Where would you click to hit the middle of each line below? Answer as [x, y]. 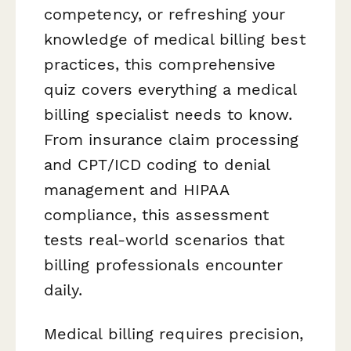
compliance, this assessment [157, 215]
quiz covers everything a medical [170, 90]
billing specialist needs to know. [168, 115]
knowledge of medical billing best [175, 40]
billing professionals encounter [164, 265]
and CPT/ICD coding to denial [157, 165]
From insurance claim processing [172, 140]
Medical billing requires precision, [174, 333]
